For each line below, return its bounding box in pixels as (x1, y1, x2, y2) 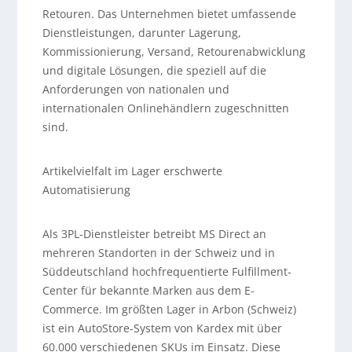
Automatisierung (42, 182, 130, 198)
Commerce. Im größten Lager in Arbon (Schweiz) (42, 302, 296, 317)
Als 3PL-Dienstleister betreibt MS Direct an (42, 226, 266, 242)
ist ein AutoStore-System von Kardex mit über (42, 321, 282, 336)
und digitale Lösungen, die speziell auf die (42, 63, 266, 79)
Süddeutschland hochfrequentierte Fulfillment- (42, 264, 291, 280)
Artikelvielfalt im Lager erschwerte (42, 163, 222, 179)
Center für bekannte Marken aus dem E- (42, 283, 255, 299)
